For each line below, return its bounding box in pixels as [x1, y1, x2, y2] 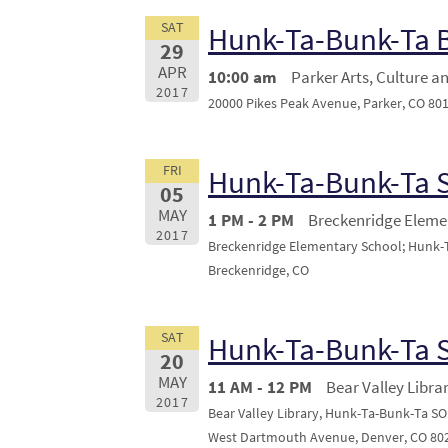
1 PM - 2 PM [208, 208, 294, 231]
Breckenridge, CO [208, 261, 309, 279]
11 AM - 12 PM [208, 375, 312, 398]
